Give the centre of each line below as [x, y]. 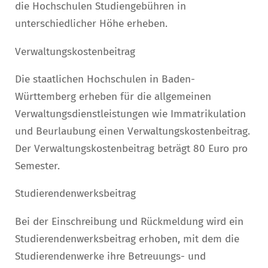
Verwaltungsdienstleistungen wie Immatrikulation [130, 114]
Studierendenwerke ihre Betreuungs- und [110, 256]
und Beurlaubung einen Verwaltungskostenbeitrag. [133, 131]
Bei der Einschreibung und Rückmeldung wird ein [129, 221]
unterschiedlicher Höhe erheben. [91, 24]
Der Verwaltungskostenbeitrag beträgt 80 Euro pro [131, 148]
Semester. [37, 166]
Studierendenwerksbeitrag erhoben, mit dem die [127, 239]
